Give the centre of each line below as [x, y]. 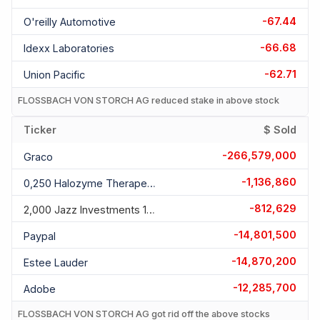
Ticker [40, 130]
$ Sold [280, 130]
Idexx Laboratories [69, 49]
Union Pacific [54, 75]
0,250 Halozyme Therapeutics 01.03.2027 [151, 183]
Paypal [40, 236]
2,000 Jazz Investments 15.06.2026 [151, 209]
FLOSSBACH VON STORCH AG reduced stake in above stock [149, 100]
